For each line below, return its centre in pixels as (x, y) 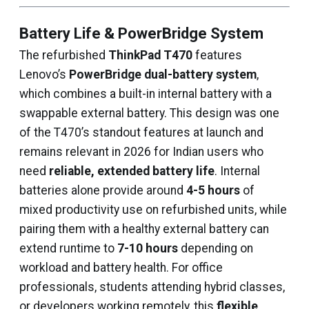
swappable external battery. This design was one (149, 113)
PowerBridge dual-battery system (163, 74)
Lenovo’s (44, 74)
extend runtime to (68, 248)
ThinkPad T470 (150, 55)
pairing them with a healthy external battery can (144, 229)
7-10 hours (148, 248)
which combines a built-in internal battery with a (146, 94)
